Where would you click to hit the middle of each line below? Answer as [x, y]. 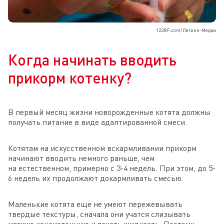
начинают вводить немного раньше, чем [81, 158]
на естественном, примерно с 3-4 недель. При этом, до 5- [112, 168]
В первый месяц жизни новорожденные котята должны [109, 112]
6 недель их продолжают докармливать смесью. [96, 178]
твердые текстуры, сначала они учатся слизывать [99, 214]
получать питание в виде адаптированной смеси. [97, 122]
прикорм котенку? [70, 77]
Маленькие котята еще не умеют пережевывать [95, 204]
